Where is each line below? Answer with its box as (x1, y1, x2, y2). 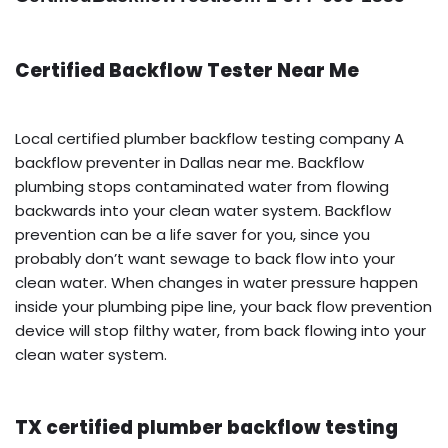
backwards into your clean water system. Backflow (15, 199, 391, 221)
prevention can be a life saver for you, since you (15, 223, 370, 245)
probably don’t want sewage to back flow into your (15, 247, 395, 269)
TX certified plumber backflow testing (15, 413, 398, 441)
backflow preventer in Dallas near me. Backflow (15, 151, 364, 173)
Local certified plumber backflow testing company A (15, 127, 404, 149)
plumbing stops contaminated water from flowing (15, 175, 389, 197)
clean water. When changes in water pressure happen (15, 271, 418, 293)
